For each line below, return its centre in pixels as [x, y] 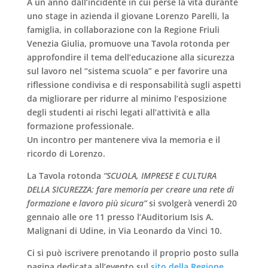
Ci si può [45, 252]
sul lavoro [47, 71]
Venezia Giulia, [57, 43]
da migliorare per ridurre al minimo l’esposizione [127, 98]
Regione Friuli [191, 29]
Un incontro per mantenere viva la [98, 139]
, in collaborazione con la [111, 29]
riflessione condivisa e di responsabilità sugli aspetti [134, 84]
